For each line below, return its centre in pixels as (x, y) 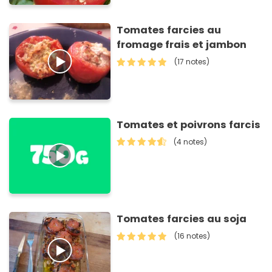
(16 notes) (192, 236)
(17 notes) (192, 62)
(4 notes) (191, 141)
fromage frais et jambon (182, 45)
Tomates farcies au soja (182, 219)
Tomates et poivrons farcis (189, 124)
